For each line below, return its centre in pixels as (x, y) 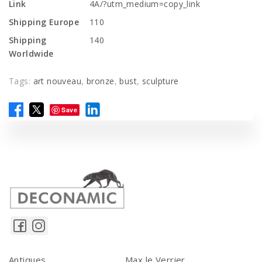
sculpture (160, 81)
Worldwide (31, 54)
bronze (101, 81)
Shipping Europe (44, 22)
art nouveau (57, 81)
